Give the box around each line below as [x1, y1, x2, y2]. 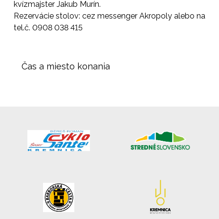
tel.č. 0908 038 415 [14, 22, 83, 32]
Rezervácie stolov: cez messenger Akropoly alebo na [14, 11, 205, 21]
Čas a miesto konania [22, 61, 110, 71]
